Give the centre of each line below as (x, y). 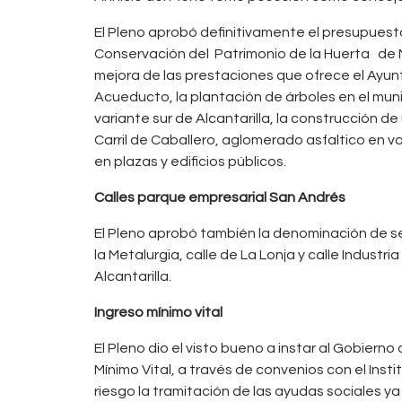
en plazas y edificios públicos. (190, 161)
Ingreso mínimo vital (158, 312)
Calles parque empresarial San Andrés (220, 197)
